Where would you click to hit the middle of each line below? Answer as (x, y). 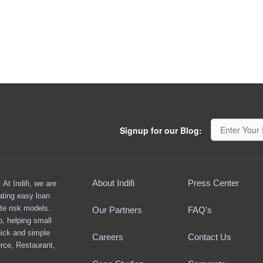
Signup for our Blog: (161, 130)
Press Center (213, 183)
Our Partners (117, 210)
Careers (107, 237)
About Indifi (113, 183)
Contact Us (209, 237)
